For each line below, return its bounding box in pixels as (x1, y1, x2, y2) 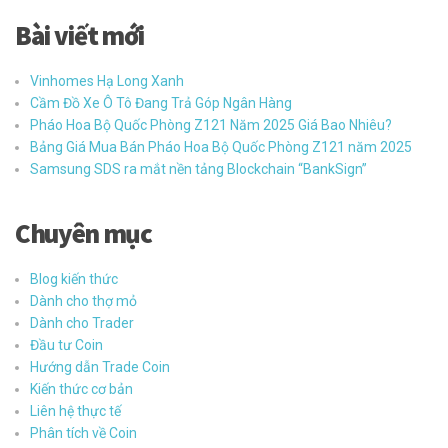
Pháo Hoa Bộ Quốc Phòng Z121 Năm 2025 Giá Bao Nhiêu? (30, 116, 392, 133)
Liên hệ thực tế (30, 402, 121, 419)
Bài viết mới (15, 17, 144, 52)
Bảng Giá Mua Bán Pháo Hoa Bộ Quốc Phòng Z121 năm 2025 (30, 138, 412, 155)
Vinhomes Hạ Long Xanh (30, 72, 184, 89)
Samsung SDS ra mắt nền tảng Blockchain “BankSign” (30, 160, 367, 177)
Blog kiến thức (30, 270, 118, 287)
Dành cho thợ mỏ (30, 292, 137, 309)
